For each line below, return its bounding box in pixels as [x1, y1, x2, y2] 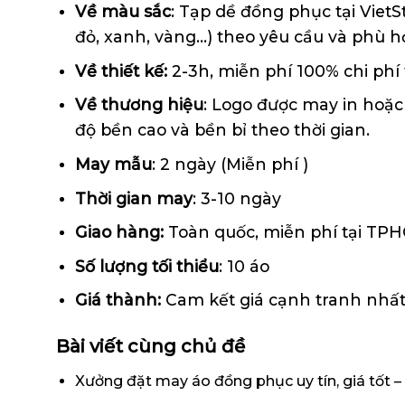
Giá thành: [74, 290, 161, 310]
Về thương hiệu [74, 95, 203, 115]
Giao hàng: [74, 222, 164, 242]
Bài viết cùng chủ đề [56, 335, 245, 358]
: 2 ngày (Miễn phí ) [151, 154, 308, 174]
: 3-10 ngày [192, 188, 281, 208]
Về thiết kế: [74, 61, 167, 80]
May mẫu [74, 154, 152, 174]
